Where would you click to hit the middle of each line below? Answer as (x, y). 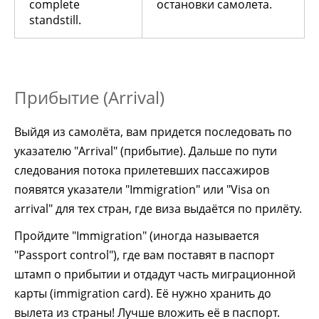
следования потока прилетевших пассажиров (142, 171)
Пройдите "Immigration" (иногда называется (137, 236)
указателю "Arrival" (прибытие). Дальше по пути (146, 151)
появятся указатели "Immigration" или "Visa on (142, 190)
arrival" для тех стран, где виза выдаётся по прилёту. (158, 209)
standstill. (55, 20)
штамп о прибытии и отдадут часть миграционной (155, 274)
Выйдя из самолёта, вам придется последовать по (153, 132)
